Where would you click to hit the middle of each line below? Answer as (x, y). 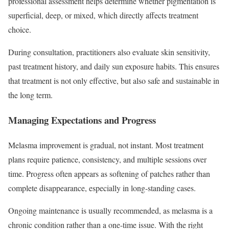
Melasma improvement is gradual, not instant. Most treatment (106, 145)
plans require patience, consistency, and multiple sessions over (107, 159)
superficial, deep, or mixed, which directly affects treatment (103, 15)
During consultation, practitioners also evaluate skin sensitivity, (109, 52)
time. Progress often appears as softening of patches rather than (109, 173)
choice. (20, 30)
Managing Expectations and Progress (82, 120)
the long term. (30, 95)
